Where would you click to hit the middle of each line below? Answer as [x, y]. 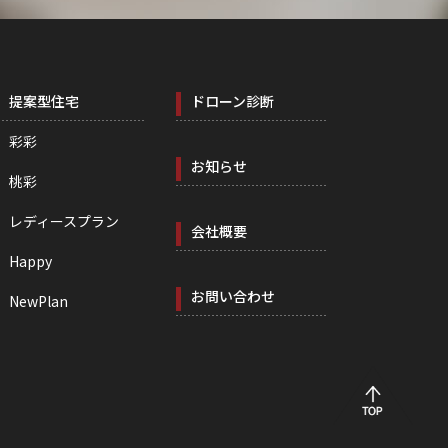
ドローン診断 [232, 101]
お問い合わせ [233, 296]
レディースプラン [63, 221]
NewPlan [38, 301]
